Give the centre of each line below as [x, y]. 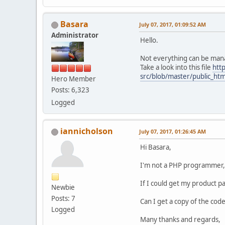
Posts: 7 [63, 199]
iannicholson [87, 131]
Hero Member [74, 79]
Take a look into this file [176, 68]
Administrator [75, 35]
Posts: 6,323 [70, 90]
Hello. [149, 40]
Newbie [63, 188]
